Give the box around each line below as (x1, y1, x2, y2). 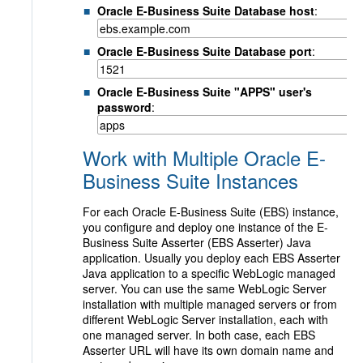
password (97, 99, 152, 115)
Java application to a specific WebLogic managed (83, 265, 335, 281)
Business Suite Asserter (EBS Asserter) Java (83, 234, 311, 250)
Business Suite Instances (83, 166, 298, 194)
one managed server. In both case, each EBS (83, 327, 315, 343)
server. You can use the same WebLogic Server (83, 280, 327, 297)
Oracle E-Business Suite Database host (97, 2, 314, 19)
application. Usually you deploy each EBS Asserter (83, 250, 340, 266)
